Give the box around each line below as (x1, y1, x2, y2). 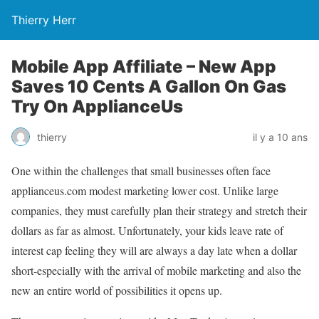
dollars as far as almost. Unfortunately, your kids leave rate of (11, 223, 283, 238)
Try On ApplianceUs (11, 96, 183, 117)
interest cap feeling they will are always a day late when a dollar (11, 243, 297, 258)
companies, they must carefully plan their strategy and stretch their (11, 203, 307, 218)
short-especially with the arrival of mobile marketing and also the (11, 263, 301, 278)
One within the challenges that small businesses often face (11, 163, 271, 178)
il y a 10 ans (253, 130, 308, 143)
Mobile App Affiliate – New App (11, 56, 276, 77)
